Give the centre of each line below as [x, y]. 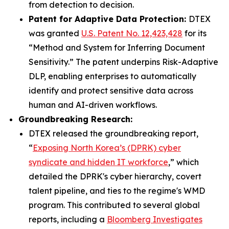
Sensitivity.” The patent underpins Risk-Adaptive [123, 62]
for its [194, 33]
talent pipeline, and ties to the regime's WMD [117, 191]
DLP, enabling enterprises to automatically [112, 76]
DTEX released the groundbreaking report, [113, 133]
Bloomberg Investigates [155, 219]
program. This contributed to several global [114, 205]
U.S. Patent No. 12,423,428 [132, 33]
